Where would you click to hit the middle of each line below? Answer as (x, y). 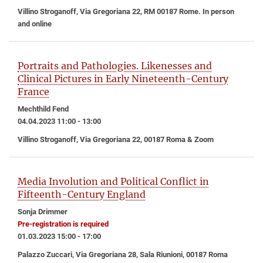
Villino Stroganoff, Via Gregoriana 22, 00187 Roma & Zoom (116, 139)
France (33, 91)
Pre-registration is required (63, 224)
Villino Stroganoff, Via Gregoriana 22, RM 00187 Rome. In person (126, 12)
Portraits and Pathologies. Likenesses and (115, 65)
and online (35, 24)
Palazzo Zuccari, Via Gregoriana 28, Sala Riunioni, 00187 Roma (123, 254)
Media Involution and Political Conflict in (113, 181)
